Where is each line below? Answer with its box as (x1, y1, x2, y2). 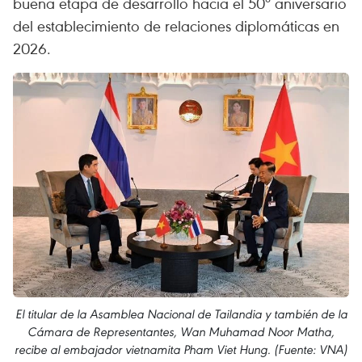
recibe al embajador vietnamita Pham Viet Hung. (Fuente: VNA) (15, 341, 347, 357)
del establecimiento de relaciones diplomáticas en (13, 15, 339, 36)
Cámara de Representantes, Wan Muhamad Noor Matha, (27, 323, 335, 339)
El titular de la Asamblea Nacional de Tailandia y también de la (15, 305, 347, 322)
